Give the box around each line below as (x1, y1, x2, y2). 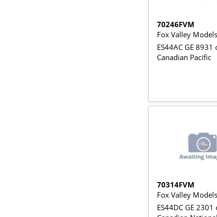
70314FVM (157, 180, 195, 190)
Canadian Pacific (157, 52, 212, 62)
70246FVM (157, 19, 195, 29)
